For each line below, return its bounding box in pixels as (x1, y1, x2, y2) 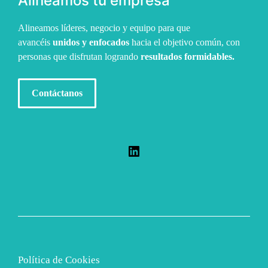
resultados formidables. (141, 51, 234, 62)
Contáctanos (32, 87, 83, 98)
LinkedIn (126, 142, 179, 159)
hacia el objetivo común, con (129, 36, 240, 47)
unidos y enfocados (53, 36, 129, 47)
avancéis (18, 36, 53, 47)
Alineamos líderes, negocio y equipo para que (18, 22, 190, 33)
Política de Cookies (18, 254, 100, 266)
